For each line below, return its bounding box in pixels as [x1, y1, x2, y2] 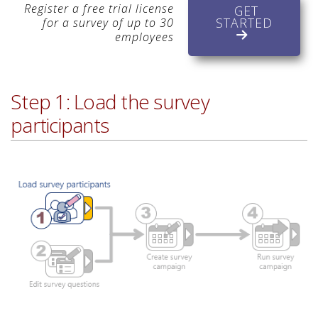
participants [11, 111, 109, 139]
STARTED [216, 14, 273, 32]
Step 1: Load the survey [11, 88, 209, 116]
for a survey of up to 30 [43, 15, 174, 31]
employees [115, 29, 174, 45]
